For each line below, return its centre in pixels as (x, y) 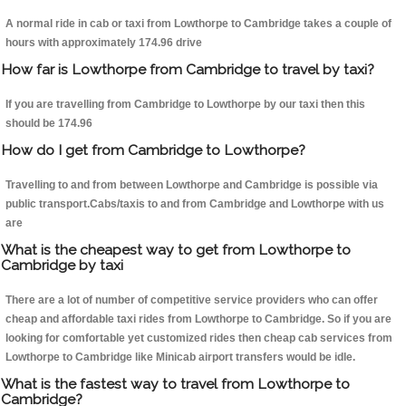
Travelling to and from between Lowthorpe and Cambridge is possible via (192, 185)
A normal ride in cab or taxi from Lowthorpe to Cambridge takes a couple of (198, 24)
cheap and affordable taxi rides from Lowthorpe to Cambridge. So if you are (198, 319)
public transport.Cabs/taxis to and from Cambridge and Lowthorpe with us (195, 204)
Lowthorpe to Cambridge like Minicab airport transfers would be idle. (180, 358)
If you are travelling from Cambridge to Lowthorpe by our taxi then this (185, 105)
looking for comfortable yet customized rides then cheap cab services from (199, 338)
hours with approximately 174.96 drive (104, 43)
